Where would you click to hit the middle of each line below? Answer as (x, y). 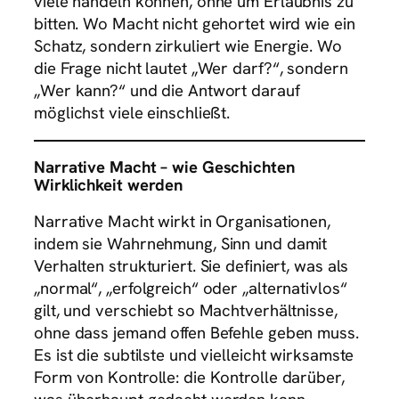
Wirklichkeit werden (109, 184)
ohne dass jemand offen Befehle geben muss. (196, 333)
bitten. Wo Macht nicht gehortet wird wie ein (195, 23)
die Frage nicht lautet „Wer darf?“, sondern (191, 68)
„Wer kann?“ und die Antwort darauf (167, 90)
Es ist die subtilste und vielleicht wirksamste (194, 355)
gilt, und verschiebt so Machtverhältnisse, (186, 311)
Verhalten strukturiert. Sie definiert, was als (191, 266)
